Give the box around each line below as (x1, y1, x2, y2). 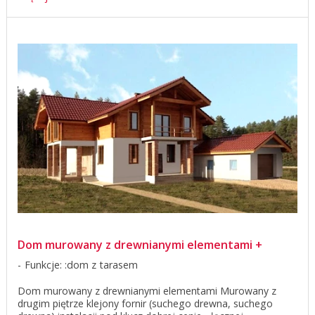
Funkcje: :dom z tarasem (25, 257, 138, 271)
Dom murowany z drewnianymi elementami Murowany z (18, 283, 276, 297)
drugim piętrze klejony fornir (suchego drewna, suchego (18, 296, 273, 310)
